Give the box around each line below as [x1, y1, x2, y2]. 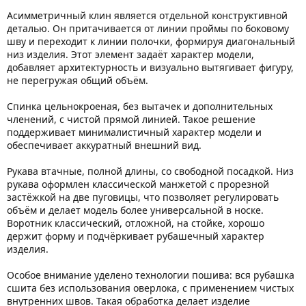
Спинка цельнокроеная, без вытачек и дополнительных [7, 99, 273, 113]
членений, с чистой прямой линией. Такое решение [7, 112, 255, 126]
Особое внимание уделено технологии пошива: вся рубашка [7, 268, 294, 281]
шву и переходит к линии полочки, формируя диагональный [7, 34, 295, 48]
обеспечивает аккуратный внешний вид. [7, 138, 201, 152]
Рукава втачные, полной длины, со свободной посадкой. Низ [7, 164, 294, 178]
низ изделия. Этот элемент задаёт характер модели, [7, 47, 254, 61]
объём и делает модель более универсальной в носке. [7, 203, 264, 217]
